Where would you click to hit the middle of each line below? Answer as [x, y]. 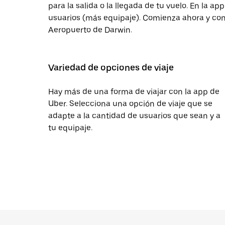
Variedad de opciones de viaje [111, 68]
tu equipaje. [70, 128]
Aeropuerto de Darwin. [90, 30]
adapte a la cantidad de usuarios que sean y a [134, 116]
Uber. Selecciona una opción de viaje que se [130, 104]
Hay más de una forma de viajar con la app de [134, 92]
